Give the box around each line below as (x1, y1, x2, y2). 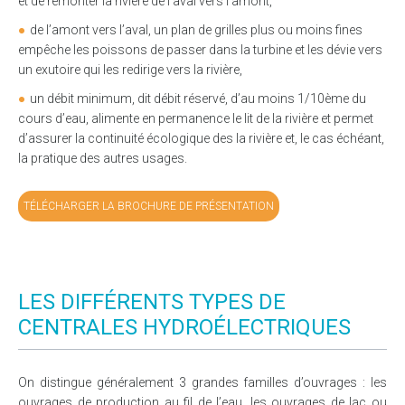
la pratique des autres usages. (18, 151, 187, 166)
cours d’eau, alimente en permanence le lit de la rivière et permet (18, 111, 373, 127)
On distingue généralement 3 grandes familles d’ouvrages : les (18, 375, 387, 391)
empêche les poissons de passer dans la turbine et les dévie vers (18, 42, 382, 58)
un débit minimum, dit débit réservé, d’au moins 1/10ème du (30, 91, 366, 107)
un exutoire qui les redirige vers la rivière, (18, 62, 242, 78)
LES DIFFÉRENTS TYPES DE (18, 289, 286, 316)
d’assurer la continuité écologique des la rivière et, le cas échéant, (18, 131, 384, 146)
